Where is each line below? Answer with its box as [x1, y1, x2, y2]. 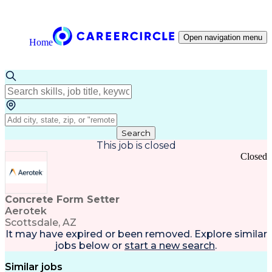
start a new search [124, 240, 215, 251]
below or [76, 240, 122, 251]
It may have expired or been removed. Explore [5, 228, 232, 240]
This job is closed [96, 140, 176, 151]
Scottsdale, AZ [5, 217, 76, 228]
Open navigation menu [183, 33, 262, 42]
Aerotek [5, 205, 47, 217]
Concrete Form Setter [5, 194, 120, 205]
